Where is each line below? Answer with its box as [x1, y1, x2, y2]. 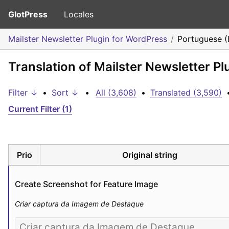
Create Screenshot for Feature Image [15, 178, 158, 189]
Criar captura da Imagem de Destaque [15, 199, 144, 208]
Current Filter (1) [8, 104, 72, 114]
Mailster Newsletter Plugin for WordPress [8, 34, 167, 44]
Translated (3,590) [150, 87, 222, 98]
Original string [122, 149, 177, 160]
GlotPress [8, 9, 48, 19]
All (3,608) [96, 87, 136, 98]
